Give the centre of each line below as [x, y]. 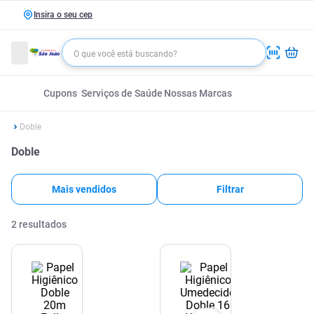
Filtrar [230, 189]
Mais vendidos [84, 189]
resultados [43, 224]
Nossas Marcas [198, 93]
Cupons [60, 93]
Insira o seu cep [63, 15]
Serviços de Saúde [122, 93]
